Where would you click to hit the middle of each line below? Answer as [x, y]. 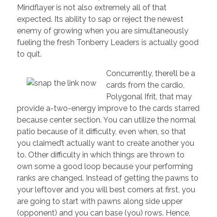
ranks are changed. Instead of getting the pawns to [108, 178]
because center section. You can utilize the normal [106, 120]
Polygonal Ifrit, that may [149, 97]
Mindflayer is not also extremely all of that [92, 8]
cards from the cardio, [145, 85]
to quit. [29, 54]
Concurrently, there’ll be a [151, 74]
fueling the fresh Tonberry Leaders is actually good [108, 43]
